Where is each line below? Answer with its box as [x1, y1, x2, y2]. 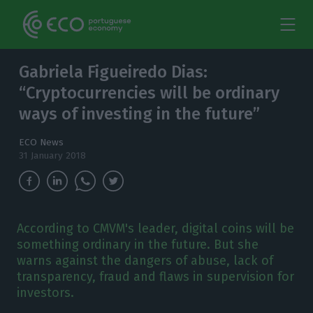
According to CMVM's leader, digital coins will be [16, 221, 294, 236]
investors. [16, 285, 74, 300]
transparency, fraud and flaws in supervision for [16, 269, 294, 284]
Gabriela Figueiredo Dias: [19, 62, 208, 82]
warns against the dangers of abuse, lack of [16, 253, 273, 268]
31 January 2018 [19, 150, 87, 161]
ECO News [19, 136, 64, 148]
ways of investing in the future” [19, 104, 261, 124]
